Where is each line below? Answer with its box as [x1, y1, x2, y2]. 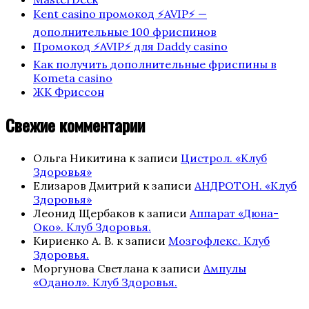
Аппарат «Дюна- [190, 206, 279, 220]
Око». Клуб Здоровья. [33, 219, 151, 234]
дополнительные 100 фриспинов [33, 25, 217, 39]
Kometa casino [33, 71, 112, 86]
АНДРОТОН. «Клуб [195, 178, 297, 192]
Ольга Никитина [33, 150, 126, 165]
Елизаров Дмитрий [33, 178, 140, 192]
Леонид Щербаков [33, 206, 135, 220]
